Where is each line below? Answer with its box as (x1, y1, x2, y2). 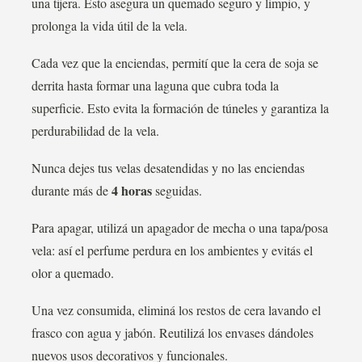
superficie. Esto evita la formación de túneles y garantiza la (32, 99, 329, 116)
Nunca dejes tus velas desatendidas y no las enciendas (32, 159, 305, 176)
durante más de (32, 182, 112, 199)
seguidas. (152, 182, 202, 199)
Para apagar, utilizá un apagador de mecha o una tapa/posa (32, 219, 328, 236)
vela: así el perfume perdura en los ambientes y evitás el (32, 242, 313, 259)
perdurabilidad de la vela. (32, 122, 159, 139)
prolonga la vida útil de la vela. (32, 17, 187, 34)
